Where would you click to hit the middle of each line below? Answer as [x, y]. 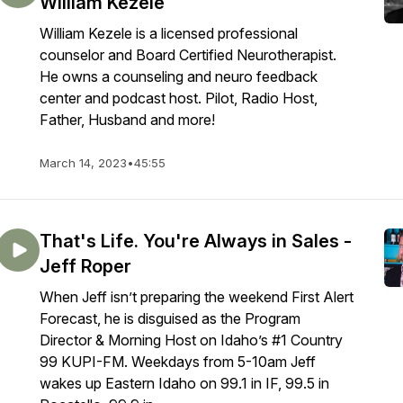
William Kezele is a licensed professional [169, 33]
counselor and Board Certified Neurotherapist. [188, 55]
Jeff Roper [85, 266]
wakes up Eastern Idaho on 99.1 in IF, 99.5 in [184, 383]
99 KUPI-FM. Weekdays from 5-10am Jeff [178, 362]
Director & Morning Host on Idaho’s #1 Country [191, 340]
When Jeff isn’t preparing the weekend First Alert [197, 297]
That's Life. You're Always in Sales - [196, 241]
